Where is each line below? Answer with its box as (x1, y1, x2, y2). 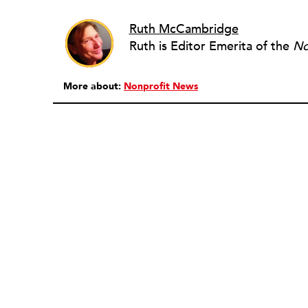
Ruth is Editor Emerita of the (129, 37, 293, 55)
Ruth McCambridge (129, 20, 239, 38)
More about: (63, 80, 124, 93)
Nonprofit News (124, 80, 198, 93)
